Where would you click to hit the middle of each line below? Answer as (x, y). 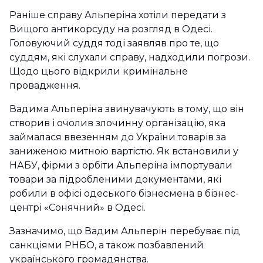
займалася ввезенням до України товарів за (118, 137)
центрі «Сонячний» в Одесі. (77, 208)
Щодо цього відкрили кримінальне (99, 71)
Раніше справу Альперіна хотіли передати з (118, 15)
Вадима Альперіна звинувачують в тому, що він (127, 109)
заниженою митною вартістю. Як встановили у (124, 151)
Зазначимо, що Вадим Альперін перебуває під (125, 231)
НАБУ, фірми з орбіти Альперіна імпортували (121, 165)
